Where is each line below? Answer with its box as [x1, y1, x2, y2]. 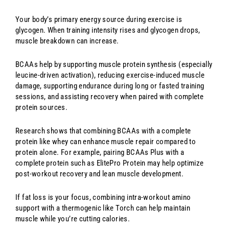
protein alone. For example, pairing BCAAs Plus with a [15, 147, 185, 157]
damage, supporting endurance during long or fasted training [15, 81, 204, 90]
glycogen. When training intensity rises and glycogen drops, [15, 25, 200, 35]
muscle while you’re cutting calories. [15, 214, 130, 223]
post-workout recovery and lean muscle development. [15, 169, 184, 178]
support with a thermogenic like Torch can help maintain [15, 203, 191, 213]
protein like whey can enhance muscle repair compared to [15, 136, 196, 146]
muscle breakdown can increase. [15, 36, 119, 45]
